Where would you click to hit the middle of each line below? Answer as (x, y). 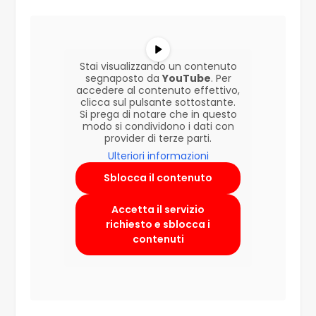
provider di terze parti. (158, 139)
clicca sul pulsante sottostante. (158, 103)
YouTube (186, 79)
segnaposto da (123, 79)
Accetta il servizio (158, 210)
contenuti (158, 239)
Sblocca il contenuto (158, 178)
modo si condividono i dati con (158, 127)
